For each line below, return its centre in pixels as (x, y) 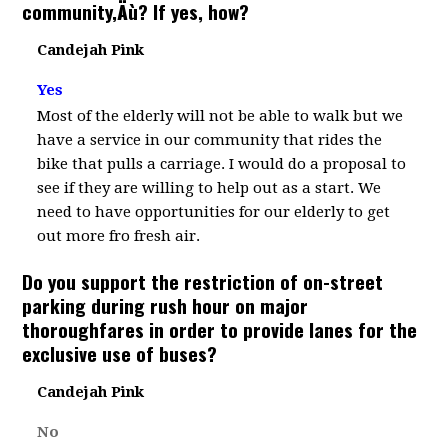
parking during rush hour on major (165, 305)
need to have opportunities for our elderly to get (214, 212)
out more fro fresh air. (119, 236)
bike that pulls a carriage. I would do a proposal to (222, 164)
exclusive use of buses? (120, 353)
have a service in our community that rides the (210, 140)
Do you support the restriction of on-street (203, 281)
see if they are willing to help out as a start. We (209, 188)
